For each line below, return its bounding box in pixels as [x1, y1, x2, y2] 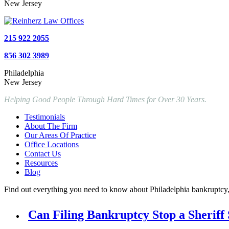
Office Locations [25, 140, 79, 149]
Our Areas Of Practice [25, 131, 96, 140]
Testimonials [25, 112, 65, 121]
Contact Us [25, 149, 61, 158]
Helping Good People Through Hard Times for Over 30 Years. [4, 95, 207, 104]
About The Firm [25, 122, 77, 130]
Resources [25, 158, 58, 167]
